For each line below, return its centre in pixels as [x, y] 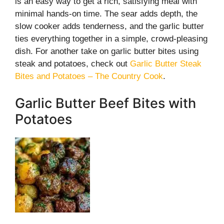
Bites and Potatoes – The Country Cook [89, 76]
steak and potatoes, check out [72, 64]
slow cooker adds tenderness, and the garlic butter [109, 26]
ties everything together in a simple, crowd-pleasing [111, 39]
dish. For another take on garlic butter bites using [107, 51]
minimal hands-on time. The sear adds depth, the [106, 14]
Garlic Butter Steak [166, 64]
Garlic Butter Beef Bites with [105, 103]
